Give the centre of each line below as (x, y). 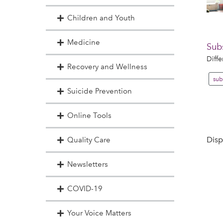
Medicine (83, 42)
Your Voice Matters (99, 213)
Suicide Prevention (99, 91)
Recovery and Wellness (107, 67)
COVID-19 (85, 189)
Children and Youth (101, 18)
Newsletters (87, 164)
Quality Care (89, 140)
